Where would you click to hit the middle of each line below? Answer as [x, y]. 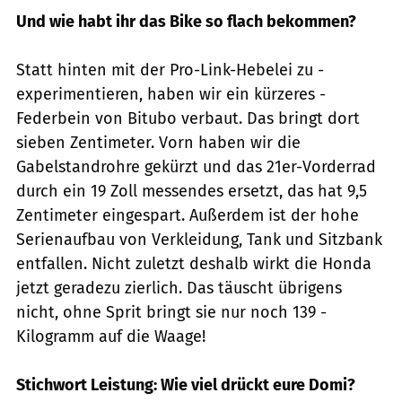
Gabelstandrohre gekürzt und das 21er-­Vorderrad [196, 167]
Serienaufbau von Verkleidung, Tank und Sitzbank [199, 240]
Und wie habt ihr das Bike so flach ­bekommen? [186, 22]
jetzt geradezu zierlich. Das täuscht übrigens [179, 288]
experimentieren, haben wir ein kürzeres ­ [171, 95]
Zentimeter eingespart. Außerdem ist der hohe [188, 216]
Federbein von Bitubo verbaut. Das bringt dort [188, 119]
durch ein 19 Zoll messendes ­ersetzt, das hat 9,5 [192, 192]
